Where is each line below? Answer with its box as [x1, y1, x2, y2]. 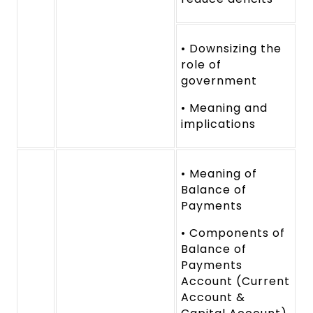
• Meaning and [181, 100, 268, 117]
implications [181, 116, 256, 133]
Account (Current [181, 273, 290, 290]
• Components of [181, 225, 285, 242]
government [181, 73, 257, 89]
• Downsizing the [181, 41, 282, 57]
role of [181, 57, 222, 73]
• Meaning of [181, 166, 257, 182]
